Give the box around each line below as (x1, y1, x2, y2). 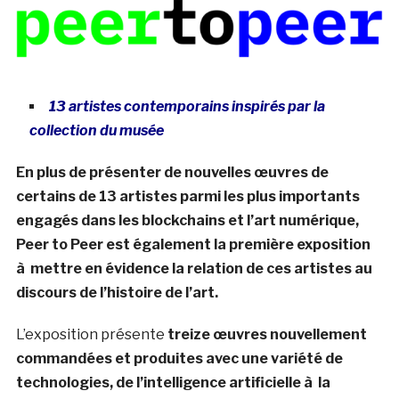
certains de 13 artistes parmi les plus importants (15, 188, 360, 206)
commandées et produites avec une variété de (15, 350, 343, 368)
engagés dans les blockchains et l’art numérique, (15, 212, 359, 230)
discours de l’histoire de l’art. (15, 284, 218, 302)
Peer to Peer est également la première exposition (15, 236, 370, 254)
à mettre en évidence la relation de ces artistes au (15, 260, 372, 278)
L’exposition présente (15, 326, 167, 344)
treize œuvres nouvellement (167, 326, 367, 344)
